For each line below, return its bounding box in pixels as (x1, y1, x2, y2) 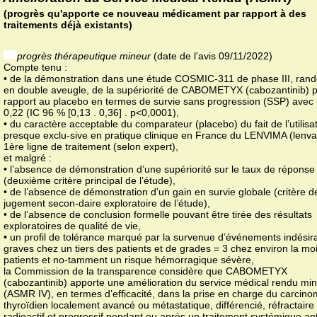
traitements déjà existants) (4, 18, 132, 30)
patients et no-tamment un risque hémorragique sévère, (4, 253, 254, 265)
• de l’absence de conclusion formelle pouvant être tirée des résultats (4, 208, 312, 220)
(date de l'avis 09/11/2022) (151, 50, 272, 62)
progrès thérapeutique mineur (17, 50, 151, 62)
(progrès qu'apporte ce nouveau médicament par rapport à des (4, 7, 306, 19)
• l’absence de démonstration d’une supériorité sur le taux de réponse (4, 163, 315, 175)
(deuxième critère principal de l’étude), (4, 174, 175, 186)
